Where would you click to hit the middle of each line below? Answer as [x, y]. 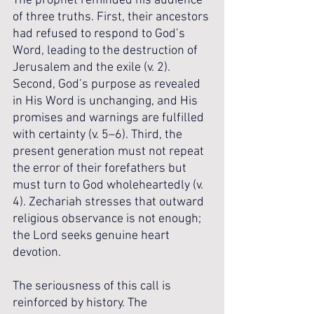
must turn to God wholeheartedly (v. [109, 185]
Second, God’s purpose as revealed [108, 84]
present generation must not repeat [110, 152]
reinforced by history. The [81, 303]
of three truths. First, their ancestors [112, 17]
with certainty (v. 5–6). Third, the [99, 135]
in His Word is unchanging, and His [107, 101]
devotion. [37, 253]
